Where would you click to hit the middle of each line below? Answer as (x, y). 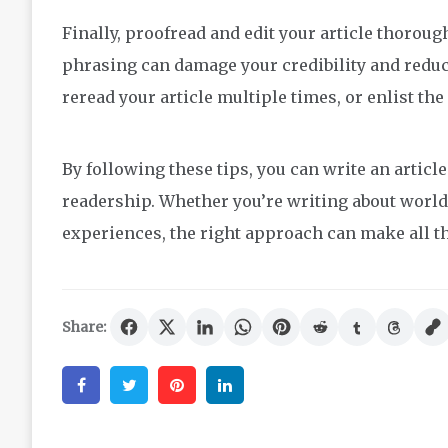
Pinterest (237, 385)
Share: (84, 327)
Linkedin (285, 385)
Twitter (182, 385)
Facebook (142, 385)
